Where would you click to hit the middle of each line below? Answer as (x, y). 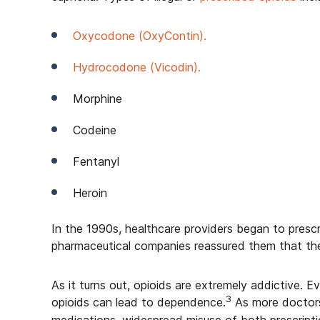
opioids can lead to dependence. (139, 302)
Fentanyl (96, 161)
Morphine (97, 99)
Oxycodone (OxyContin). (140, 36)
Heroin (90, 193)
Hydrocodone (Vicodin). (137, 67)
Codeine (95, 130)
